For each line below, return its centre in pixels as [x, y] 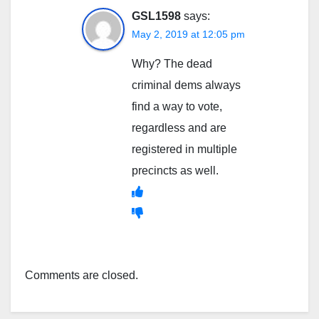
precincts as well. [175, 170]
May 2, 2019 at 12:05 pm [188, 34]
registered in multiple [184, 149]
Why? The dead [172, 63]
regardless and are [179, 127]
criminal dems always [186, 85]
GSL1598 [156, 16]
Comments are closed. [82, 275]
